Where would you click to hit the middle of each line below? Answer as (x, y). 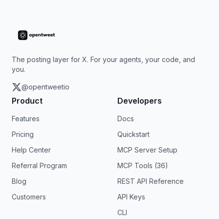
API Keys (131, 197)
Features (26, 119)
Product (27, 101)
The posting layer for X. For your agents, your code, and (103, 59)
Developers (140, 101)
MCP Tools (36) (143, 165)
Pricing (23, 134)
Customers (29, 197)
